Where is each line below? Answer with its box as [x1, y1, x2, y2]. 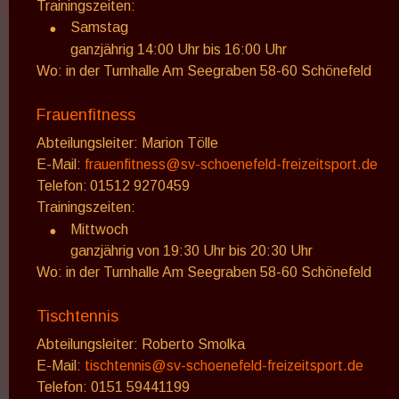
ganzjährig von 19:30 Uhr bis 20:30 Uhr [69, 242, 313, 258]
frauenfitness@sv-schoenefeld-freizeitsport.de [85, 157, 379, 173]
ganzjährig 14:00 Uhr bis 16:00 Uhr [69, 41, 287, 57]
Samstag [69, 20, 128, 36]
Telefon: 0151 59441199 [37, 379, 190, 395]
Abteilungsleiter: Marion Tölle [37, 135, 218, 151]
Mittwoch [69, 221, 128, 237]
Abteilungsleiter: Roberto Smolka [37, 337, 245, 353]
